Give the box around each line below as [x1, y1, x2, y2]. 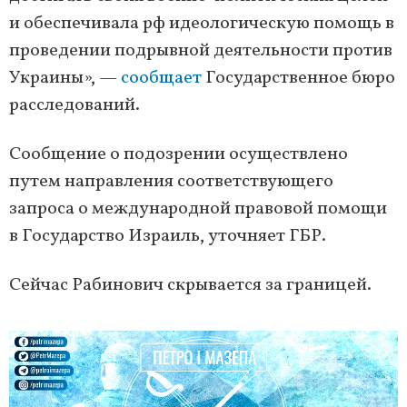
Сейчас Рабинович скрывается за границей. [9, 273, 372, 299]
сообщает [121, 65, 205, 92]
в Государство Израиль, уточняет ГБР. [9, 223, 330, 250]
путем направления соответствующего [9, 169, 333, 195]
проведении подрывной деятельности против [9, 38, 392, 65]
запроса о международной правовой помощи [9, 196, 387, 223]
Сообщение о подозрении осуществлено [9, 142, 348, 168]
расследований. [9, 93, 140, 119]
